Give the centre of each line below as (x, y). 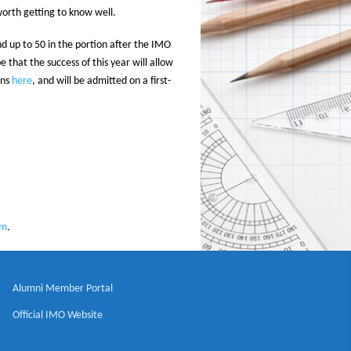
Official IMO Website (58, 316)
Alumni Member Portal (63, 289)
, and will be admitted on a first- (101, 81)
